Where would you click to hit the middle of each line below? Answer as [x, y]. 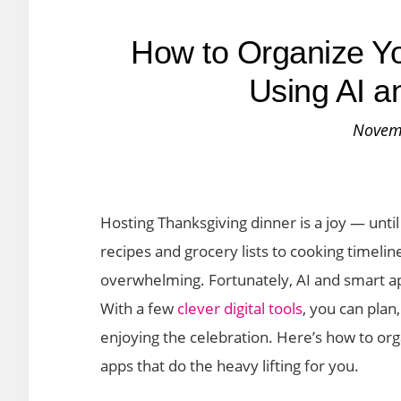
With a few [139, 308]
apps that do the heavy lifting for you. [230, 366]
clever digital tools [240, 308]
